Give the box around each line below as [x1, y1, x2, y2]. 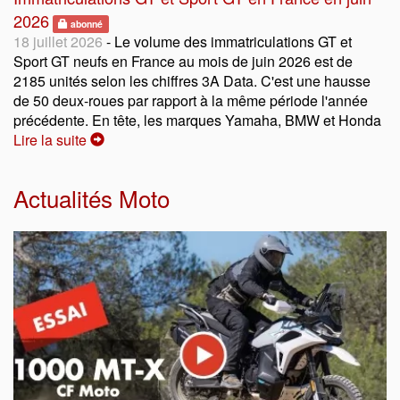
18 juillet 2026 [13, 30, 103, 52]
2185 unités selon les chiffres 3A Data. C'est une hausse [13, 70, 371, 91]
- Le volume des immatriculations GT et [103, 30, 352, 52]
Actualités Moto [13, 180, 170, 214]
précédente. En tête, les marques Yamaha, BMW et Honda [13, 109, 381, 130]
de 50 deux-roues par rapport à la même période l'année [13, 89, 368, 111]
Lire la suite [13, 129, 90, 150]
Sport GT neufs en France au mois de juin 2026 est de [13, 50, 353, 71]
